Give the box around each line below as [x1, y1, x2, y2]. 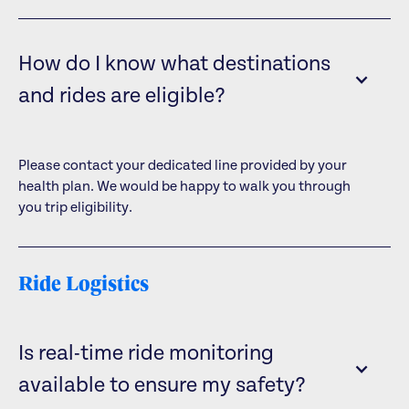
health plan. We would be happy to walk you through [17, 177, 351, 194]
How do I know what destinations [17, 51, 330, 77]
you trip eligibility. [17, 198, 132, 215]
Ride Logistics [17, 267, 149, 297]
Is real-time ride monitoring [17, 341, 274, 367]
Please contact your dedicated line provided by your [17, 156, 347, 173]
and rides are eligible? [17, 83, 225, 109]
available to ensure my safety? [17, 373, 306, 399]
